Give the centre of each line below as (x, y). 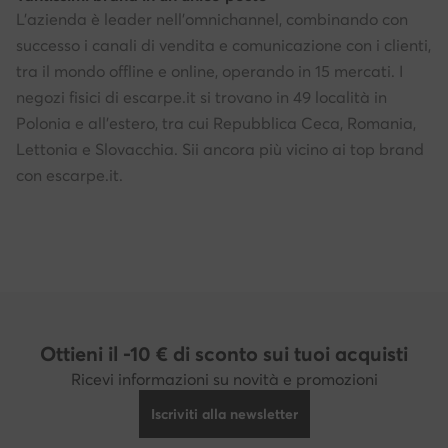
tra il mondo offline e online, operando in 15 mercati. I (209, 71)
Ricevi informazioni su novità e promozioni (224, 379)
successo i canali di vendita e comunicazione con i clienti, (223, 45)
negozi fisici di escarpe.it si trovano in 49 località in (201, 97)
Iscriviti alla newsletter (224, 414)
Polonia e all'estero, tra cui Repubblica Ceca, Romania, (216, 123)
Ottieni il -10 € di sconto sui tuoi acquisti (224, 354)
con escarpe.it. (69, 175)
